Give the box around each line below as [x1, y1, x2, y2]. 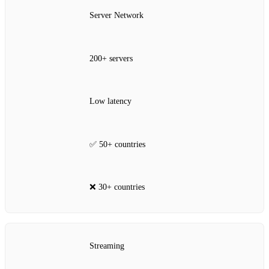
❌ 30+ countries [89, 183, 145, 192]
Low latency [89, 97, 131, 106]
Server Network [89, 11, 144, 20]
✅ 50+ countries [89, 139, 145, 149]
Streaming [89, 241, 124, 250]
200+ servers [89, 53, 133, 63]
